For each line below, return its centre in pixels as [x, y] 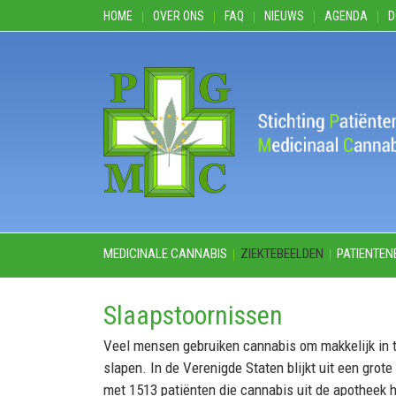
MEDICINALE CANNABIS [165, 253]
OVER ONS [179, 16]
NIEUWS [284, 16]
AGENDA [346, 16]
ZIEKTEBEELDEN [282, 253]
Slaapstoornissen [193, 315]
